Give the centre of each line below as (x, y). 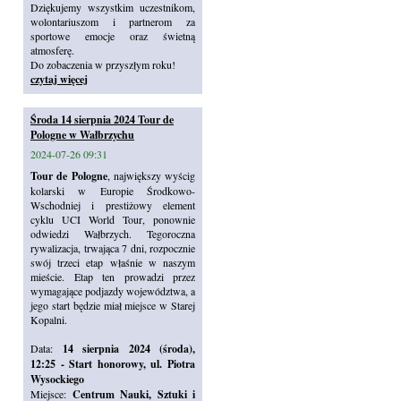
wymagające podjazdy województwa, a (113, 291)
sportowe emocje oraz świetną (113, 36)
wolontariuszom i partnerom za (113, 21)
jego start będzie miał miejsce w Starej (113, 305)
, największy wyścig (151, 175)
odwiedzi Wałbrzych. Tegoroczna (113, 234)
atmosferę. (52, 50)
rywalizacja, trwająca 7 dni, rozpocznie (113, 248)
